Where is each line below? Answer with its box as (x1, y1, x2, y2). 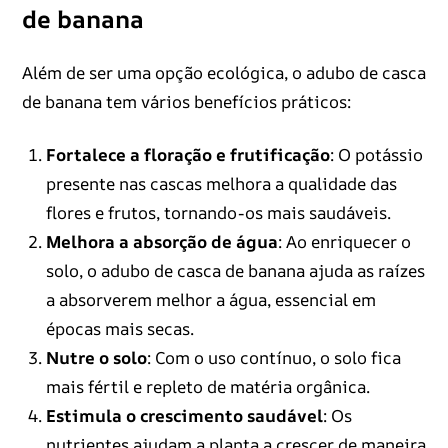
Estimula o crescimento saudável (45, 404, 323, 428)
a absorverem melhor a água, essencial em (45, 288, 376, 312)
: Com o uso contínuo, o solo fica (146, 346, 401, 370)
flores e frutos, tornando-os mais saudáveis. (45, 201, 391, 225)
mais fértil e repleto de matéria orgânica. (45, 375, 370, 399)
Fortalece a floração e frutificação (45, 143, 330, 167)
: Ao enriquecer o (277, 230, 411, 254)
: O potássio (329, 143, 423, 167)
